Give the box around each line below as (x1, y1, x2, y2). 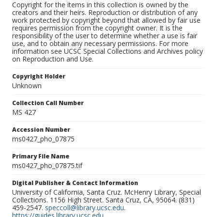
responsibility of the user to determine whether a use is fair (12, 31, 197, 41)
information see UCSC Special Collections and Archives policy (12, 46, 203, 56)
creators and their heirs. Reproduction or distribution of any (12, 8, 198, 17)
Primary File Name (12, 152, 69, 161)
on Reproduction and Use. (12, 54, 93, 64)
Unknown (12, 81, 42, 91)
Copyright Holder (12, 72, 65, 81)
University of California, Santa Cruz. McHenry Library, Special (12, 187, 201, 197)
